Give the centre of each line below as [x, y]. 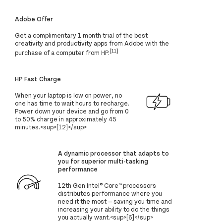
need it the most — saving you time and [115, 201]
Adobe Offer [34, 19]
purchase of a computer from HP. [62, 53]
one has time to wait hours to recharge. [72, 103]
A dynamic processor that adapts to [114, 153]
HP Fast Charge [38, 79]
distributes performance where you [110, 194]
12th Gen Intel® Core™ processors [107, 186]
